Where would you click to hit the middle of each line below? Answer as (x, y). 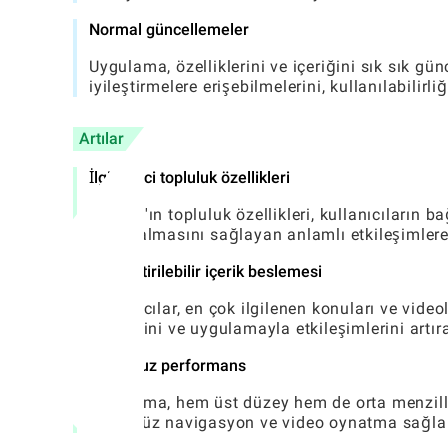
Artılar (101, 139)
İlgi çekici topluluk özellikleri (189, 178)
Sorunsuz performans (167, 366)
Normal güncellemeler (169, 30)
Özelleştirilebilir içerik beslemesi (205, 272)
